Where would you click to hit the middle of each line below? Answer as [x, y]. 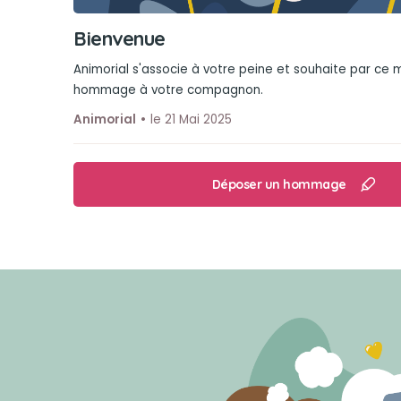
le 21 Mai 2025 [191, 119]
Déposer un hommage [279, 184]
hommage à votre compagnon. [168, 90]
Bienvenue [119, 38]
